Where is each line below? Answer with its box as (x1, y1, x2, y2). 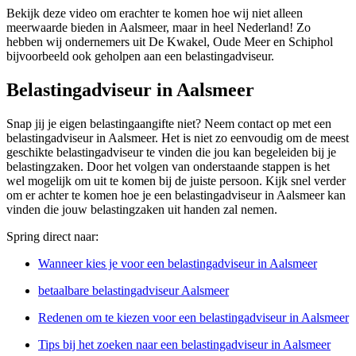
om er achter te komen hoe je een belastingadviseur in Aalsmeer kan (6, 188, 346, 203)
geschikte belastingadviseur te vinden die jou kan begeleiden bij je (6, 145, 336, 160)
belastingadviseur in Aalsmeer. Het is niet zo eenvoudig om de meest (6, 131, 349, 145)
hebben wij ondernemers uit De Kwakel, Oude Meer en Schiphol (6, 35, 333, 49)
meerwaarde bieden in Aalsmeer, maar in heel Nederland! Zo (6, 21, 311, 35)
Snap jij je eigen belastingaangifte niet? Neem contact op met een (6, 117, 331, 131)
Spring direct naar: (6, 230, 99, 244)
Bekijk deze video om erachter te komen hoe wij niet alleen (6, 6, 303, 21)
